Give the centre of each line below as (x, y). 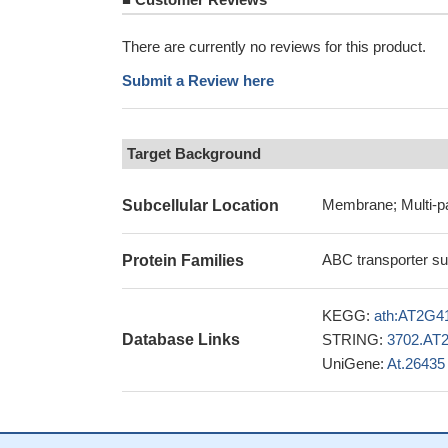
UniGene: (354, 363)
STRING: (354, 339)
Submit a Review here (198, 80)
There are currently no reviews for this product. (274, 46)
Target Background (194, 153)
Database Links (181, 339)
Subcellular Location (200, 205)
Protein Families (183, 260)
